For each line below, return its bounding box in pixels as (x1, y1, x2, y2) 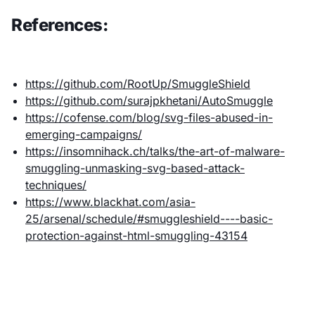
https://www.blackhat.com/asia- (25, 194, 195, 209)
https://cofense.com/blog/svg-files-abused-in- (25, 110, 273, 124)
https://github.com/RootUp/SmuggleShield (25, 76, 250, 91)
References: (11, 14, 112, 35)
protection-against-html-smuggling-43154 (25, 228, 247, 243)
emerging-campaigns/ (25, 127, 142, 141)
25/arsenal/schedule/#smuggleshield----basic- (25, 211, 273, 226)
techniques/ (25, 177, 86, 192)
